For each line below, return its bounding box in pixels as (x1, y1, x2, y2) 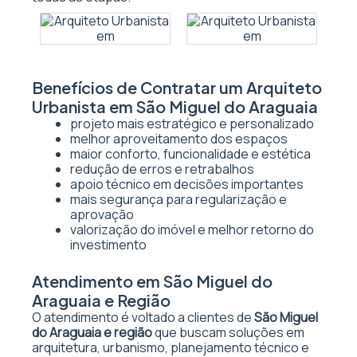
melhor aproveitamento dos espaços (70, 130, 288, 147)
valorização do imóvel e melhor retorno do (70, 221, 314, 238)
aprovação (70, 206, 134, 223)
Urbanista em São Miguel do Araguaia (32, 96, 318, 116)
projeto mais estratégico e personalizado (70, 115, 314, 132)
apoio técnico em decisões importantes (70, 175, 304, 193)
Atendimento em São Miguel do (32, 271, 273, 291)
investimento (70, 236, 147, 253)
